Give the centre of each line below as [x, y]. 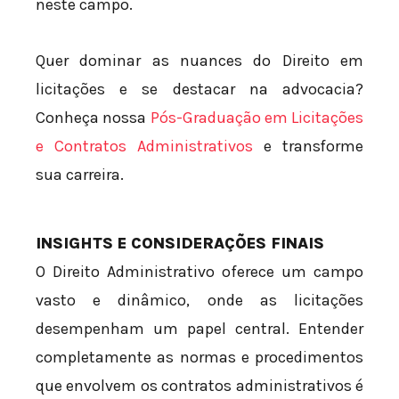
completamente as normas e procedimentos [199, 358]
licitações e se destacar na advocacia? [199, 90]
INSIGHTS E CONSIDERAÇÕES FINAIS [180, 244]
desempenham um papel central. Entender [199, 329]
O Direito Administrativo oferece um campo [199, 272]
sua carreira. [80, 175]
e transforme [308, 147]
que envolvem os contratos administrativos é [199, 386]
